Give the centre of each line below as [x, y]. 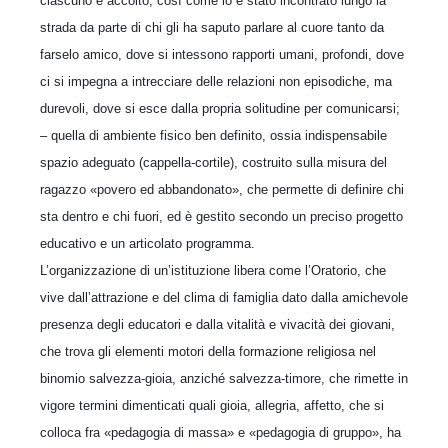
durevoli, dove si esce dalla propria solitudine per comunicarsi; [220, 108]
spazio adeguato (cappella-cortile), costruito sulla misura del [213, 162]
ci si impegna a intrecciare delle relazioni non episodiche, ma [216, 81]
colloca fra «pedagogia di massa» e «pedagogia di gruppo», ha [220, 432]
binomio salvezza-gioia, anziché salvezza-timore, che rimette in [224, 378]
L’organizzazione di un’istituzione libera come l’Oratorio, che [213, 270]
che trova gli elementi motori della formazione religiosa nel [208, 351]
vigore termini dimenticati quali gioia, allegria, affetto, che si [212, 405]
